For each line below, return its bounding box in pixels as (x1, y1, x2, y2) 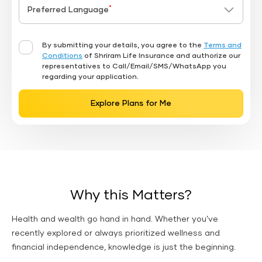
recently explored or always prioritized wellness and (12, 229, 220, 237)
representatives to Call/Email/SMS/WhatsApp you (42, 63, 226, 70)
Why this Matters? (70, 188, 192, 202)
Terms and (204, 42, 242, 49)
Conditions (42, 53, 82, 60)
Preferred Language (27, 6, 109, 14)
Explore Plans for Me (91, 99, 171, 108)
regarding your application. (42, 74, 139, 81)
